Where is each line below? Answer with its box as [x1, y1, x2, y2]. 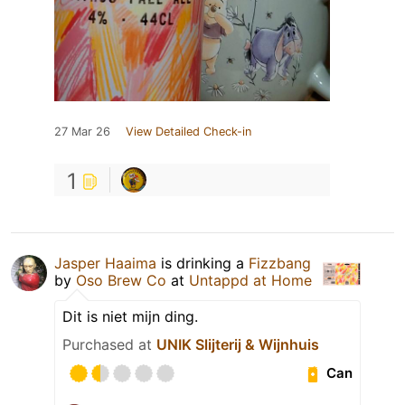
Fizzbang [249, 253, 311, 272]
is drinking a [156, 253, 249, 272]
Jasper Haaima [54, 253, 156, 272]
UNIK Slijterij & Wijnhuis [156, 334, 319, 353]
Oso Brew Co [76, 270, 166, 289]
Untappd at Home [189, 270, 312, 289]
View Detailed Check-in [126, 124, 251, 138]
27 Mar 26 [54, 124, 110, 138]
